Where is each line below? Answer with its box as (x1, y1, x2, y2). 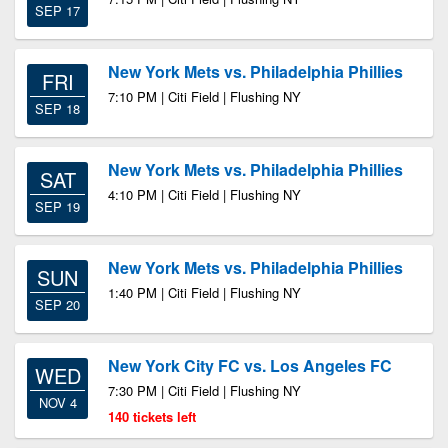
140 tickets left (108, 407, 196, 426)
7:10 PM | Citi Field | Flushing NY (108, 87, 301, 106)
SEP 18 (35, 99, 80, 118)
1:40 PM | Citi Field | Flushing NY (108, 283, 301, 302)
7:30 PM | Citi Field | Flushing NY (108, 381, 301, 400)
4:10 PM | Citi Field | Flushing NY (108, 185, 301, 204)
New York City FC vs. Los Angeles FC (108, 354, 392, 377)
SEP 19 (35, 197, 80, 216)
